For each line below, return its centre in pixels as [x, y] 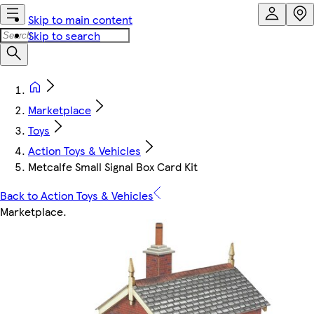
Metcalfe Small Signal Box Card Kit [113, 166]
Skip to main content [80, 19]
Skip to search [64, 35]
